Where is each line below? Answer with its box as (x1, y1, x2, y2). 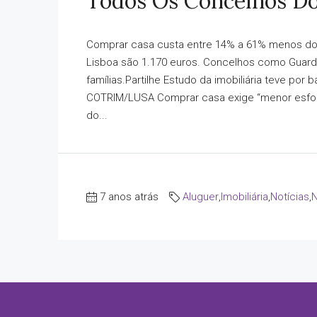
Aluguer (183, 190, 219, 203)
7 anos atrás (100, 190, 158, 203)
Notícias (270, 190, 309, 203)
